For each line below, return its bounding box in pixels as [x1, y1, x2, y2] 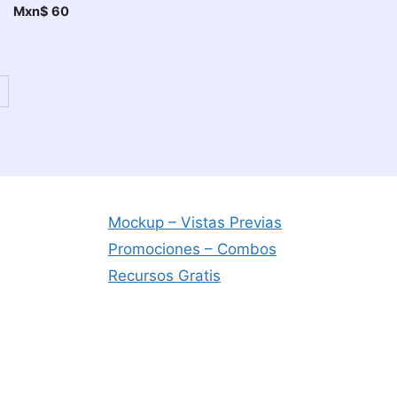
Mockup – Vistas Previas [108, 214, 282, 232]
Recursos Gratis [108, 267, 221, 285]
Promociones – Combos [108, 240, 276, 259]
